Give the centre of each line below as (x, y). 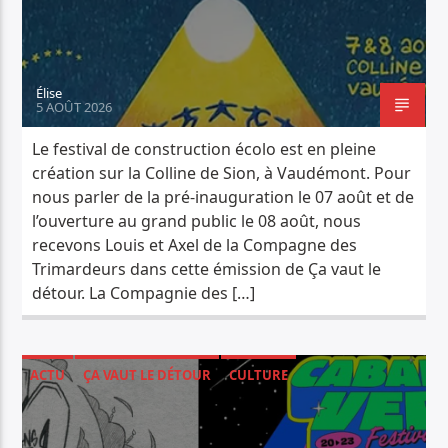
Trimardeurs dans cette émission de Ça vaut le (207, 269)
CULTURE (259, 375)
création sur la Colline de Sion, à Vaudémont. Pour (222, 173)
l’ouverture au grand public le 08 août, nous (197, 221)
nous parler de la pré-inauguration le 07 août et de (223, 197)
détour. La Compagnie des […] (144, 293)
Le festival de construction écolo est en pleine (204, 149)
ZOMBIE (51, 55)
